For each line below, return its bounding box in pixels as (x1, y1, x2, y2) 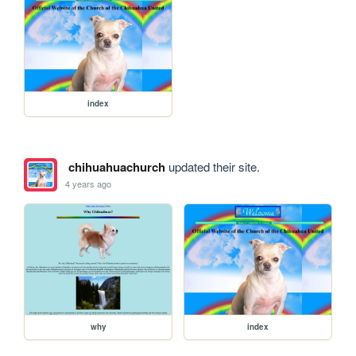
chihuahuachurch (68, 158, 165, 176)
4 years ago (65, 176, 112, 190)
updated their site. (164, 158, 260, 176)
